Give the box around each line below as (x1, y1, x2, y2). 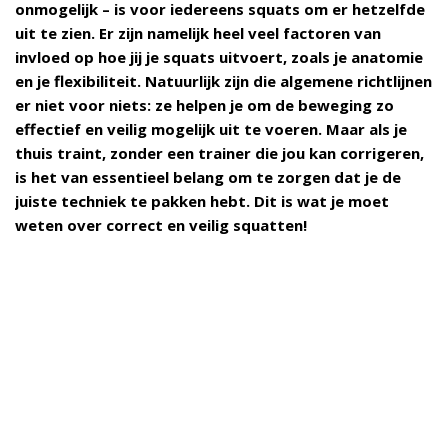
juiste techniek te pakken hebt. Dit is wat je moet (15, 191, 389, 212)
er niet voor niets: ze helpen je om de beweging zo (15, 95, 394, 116)
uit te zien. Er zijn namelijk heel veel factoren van (15, 23, 381, 44)
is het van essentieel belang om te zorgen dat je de (15, 167, 401, 188)
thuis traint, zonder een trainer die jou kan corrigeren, (15, 143, 424, 164)
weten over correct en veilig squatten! (15, 215, 307, 236)
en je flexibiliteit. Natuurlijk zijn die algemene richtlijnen (15, 71, 432, 92)
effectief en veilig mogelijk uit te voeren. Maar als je (15, 119, 407, 140)
